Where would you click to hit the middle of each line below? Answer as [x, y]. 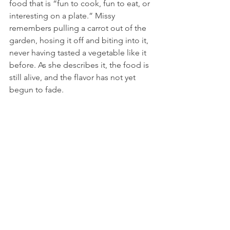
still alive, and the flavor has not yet [73, 77]
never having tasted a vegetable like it [79, 53]
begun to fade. [36, 90]
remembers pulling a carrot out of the [79, 28]
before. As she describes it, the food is [80, 65]
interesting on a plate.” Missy [63, 16]
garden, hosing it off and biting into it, [80, 40]
